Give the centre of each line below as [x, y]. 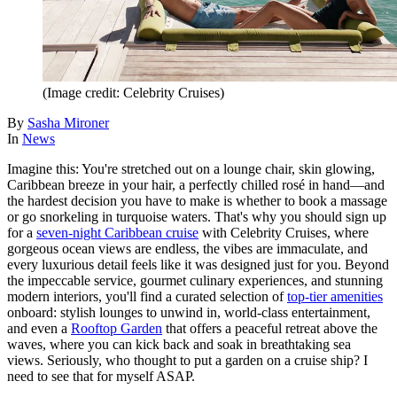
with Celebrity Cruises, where [284, 232]
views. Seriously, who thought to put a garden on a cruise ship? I [187, 360]
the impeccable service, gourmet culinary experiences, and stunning [195, 280]
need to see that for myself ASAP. [101, 376]
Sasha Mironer [68, 122]
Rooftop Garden [117, 328]
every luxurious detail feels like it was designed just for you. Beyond [198, 264]
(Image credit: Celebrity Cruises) [133, 92]
